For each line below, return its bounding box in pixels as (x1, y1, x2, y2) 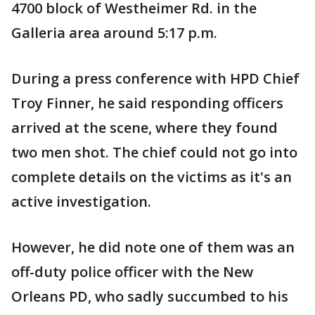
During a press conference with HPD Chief (11, 69, 300, 88)
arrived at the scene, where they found (11, 118, 278, 137)
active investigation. (11, 192, 151, 211)
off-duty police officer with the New (11, 262, 253, 281)
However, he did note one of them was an (11, 238, 295, 257)
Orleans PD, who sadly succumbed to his (11, 287, 288, 306)
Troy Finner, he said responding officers (11, 94, 283, 112)
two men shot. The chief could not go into (11, 143, 297, 162)
